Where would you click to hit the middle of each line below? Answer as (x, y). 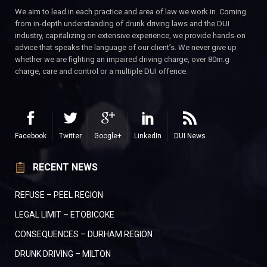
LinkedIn (148, 136)
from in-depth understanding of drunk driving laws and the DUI (122, 24)
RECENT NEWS (65, 167)
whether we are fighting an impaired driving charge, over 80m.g (122, 60)
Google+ (108, 136)
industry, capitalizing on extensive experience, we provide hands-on (130, 36)
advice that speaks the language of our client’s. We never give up (126, 48)
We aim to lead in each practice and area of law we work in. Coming (131, 12)
